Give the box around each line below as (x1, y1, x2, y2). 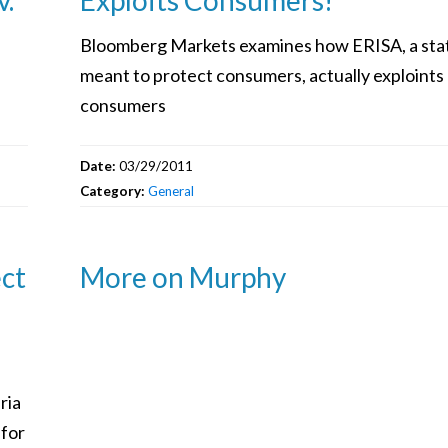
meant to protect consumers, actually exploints (79, 63, 444, 86)
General (147, 182, 194, 199)
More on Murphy (79, 259, 286, 294)
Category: (79, 182, 148, 199)
